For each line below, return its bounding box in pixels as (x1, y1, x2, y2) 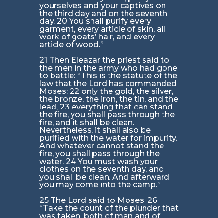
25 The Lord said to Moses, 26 (39, 196, 157, 205)
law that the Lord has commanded (39, 79, 177, 89)
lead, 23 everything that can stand (39, 102, 173, 112)
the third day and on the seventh (39, 9, 167, 18)
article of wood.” (39, 40, 104, 50)
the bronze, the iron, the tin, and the (39, 94, 178, 104)
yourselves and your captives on (39, 1, 166, 11)
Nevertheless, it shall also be (39, 126, 151, 135)
